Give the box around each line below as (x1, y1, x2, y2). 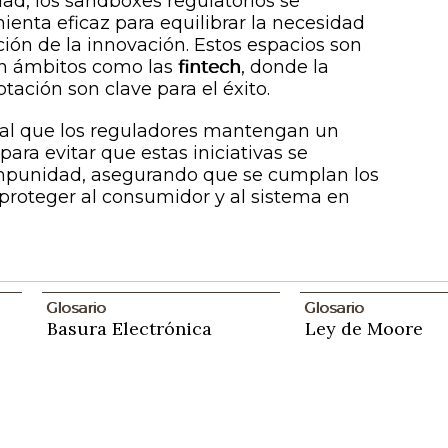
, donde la (241, 55, 329, 78)
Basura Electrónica (46, 316, 212, 340)
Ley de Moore (304, 316, 423, 340)
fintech (178, 55, 241, 78)
